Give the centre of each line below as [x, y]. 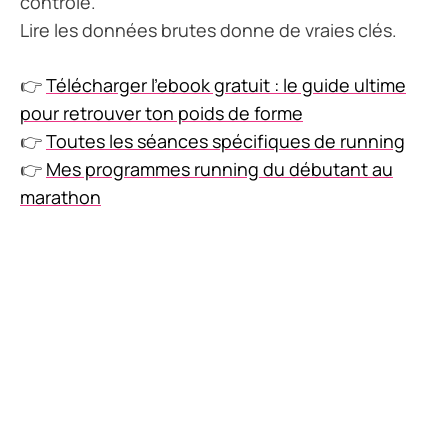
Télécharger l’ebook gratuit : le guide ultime [226, 85]
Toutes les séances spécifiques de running [225, 141]
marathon [60, 197]
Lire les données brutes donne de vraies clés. [208, 30]
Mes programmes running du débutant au [219, 169]
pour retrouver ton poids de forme [161, 113]
